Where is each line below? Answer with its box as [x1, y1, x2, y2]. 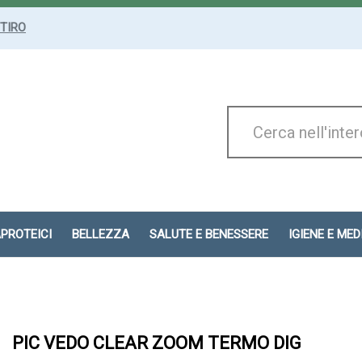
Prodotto [210, 123, 255, 136]
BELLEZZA [72, 227, 129, 242]
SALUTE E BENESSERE [149, 227, 268, 242]
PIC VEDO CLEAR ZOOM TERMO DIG [12, 333, 301, 353]
